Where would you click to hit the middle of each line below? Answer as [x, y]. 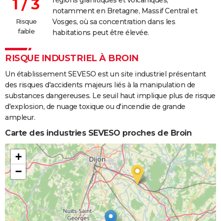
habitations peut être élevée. [101, 32]
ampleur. [20, 117]
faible [26, 31]
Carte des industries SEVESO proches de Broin [98, 133]
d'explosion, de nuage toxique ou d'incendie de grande [95, 106]
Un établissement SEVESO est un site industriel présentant [106, 74]
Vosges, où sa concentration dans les [114, 21]
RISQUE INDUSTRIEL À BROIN [72, 58]
